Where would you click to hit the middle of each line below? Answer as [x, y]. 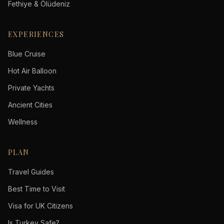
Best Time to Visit [36, 189]
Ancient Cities [30, 105]
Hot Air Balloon [32, 71]
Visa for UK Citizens [40, 206]
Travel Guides [31, 172]
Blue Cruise [27, 54]
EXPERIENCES [36, 34]
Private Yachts [31, 88]
